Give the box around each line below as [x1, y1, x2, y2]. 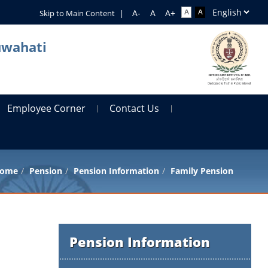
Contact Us [109, 101, 160, 115]
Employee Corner [7, 101, 86, 115]
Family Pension [170, 165, 233, 176]
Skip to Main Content [39, 8, 115, 19]
